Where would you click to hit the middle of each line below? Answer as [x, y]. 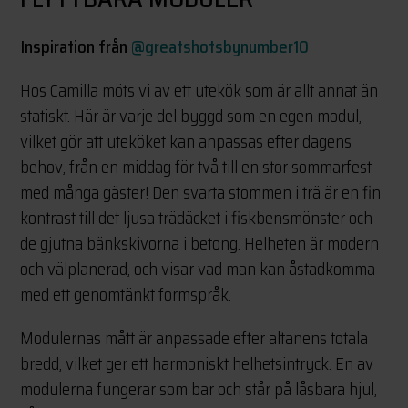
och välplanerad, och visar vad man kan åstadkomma [198, 268]
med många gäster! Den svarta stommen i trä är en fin [201, 192]
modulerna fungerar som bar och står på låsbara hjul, [199, 388]
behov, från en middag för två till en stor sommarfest [196, 166]
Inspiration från [76, 46]
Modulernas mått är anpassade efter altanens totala [194, 337]
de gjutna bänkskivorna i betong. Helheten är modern [200, 243]
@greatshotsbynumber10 [220, 46]
